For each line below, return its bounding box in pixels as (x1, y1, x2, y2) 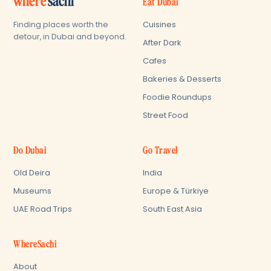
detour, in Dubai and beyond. (13, 31, 126, 42)
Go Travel (143, 145, 178, 155)
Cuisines (143, 19, 176, 30)
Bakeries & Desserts (143, 73, 221, 85)
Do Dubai (13, 145, 47, 155)
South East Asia (143, 203, 202, 215)
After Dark (143, 37, 181, 48)
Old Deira (13, 167, 50, 178)
